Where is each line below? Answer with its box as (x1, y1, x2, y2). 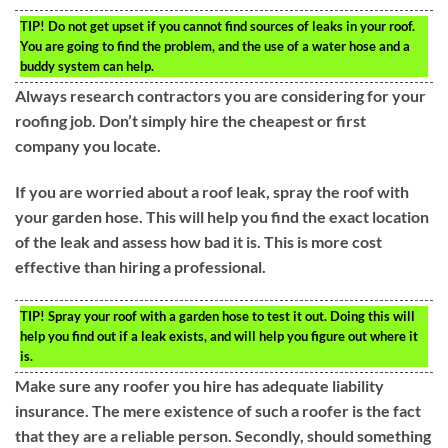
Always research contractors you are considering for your (15, 86, 426, 106)
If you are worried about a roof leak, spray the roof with (15, 182, 409, 202)
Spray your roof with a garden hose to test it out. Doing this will (45, 308, 415, 325)
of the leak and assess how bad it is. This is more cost (15, 232, 382, 252)
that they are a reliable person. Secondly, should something (15, 426, 431, 446)
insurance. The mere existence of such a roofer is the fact (15, 401, 421, 421)
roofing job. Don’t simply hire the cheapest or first (15, 111, 366, 131)
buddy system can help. (20, 58, 154, 75)
